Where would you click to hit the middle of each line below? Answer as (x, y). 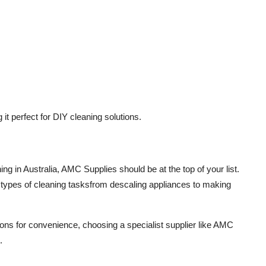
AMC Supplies (89, 169)
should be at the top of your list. (178, 169)
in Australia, (37, 169)
